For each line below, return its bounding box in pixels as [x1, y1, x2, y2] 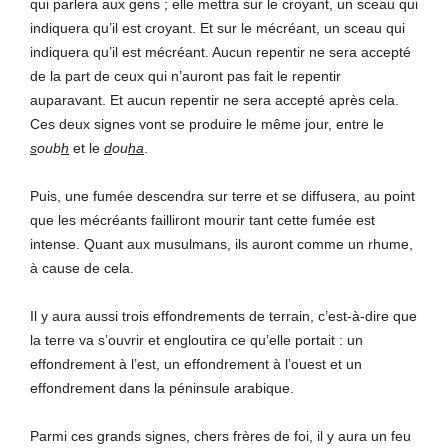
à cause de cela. [30, 259, 134, 276]
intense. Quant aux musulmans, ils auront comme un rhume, [30, 235, 413, 252]
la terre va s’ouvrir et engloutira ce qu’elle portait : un [30, 331, 363, 348]
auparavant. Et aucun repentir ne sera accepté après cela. [30, 91, 399, 108]
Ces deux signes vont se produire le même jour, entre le [30, 115, 384, 132]
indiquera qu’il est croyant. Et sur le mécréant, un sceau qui [30, 19, 405, 36]
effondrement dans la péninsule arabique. [30, 379, 294, 396]
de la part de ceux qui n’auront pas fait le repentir [30, 67, 341, 84]
